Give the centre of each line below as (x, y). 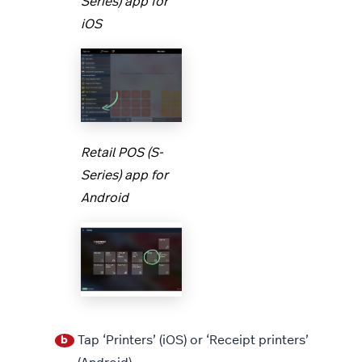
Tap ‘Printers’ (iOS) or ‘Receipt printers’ (193, 340)
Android (105, 198)
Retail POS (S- (122, 153)
